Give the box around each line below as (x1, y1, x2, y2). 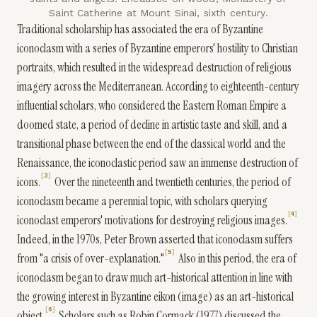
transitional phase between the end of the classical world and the (17, 136, 286, 151)
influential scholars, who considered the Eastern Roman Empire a (17, 98, 287, 113)
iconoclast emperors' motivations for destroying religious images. (17, 212, 287, 228)
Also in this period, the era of (175, 250, 296, 266)
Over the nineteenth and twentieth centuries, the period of (52, 174, 291, 190)
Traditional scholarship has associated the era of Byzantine (17, 21, 263, 37)
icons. (17, 174, 40, 190)
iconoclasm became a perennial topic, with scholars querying (17, 193, 267, 209)
